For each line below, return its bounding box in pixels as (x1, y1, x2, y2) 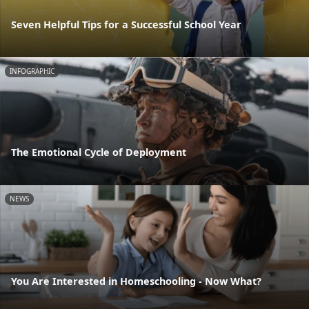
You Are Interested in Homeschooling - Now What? (11, 274, 261, 288)
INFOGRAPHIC (10, 66, 54, 76)
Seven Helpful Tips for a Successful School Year (11, 17, 241, 31)
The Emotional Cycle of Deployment (11, 146, 186, 159)
